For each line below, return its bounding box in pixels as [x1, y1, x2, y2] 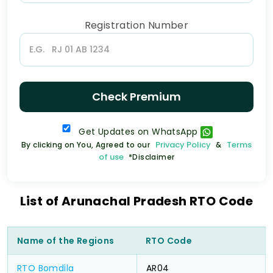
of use [98, 151, 124, 163]
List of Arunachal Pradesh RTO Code [19, 193, 253, 210]
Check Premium [92, 89, 181, 105]
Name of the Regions [17, 235, 115, 247]
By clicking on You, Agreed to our [21, 140, 152, 151]
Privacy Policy [155, 139, 211, 151]
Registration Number [84, 18, 189, 33]
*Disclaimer [126, 152, 175, 163]
